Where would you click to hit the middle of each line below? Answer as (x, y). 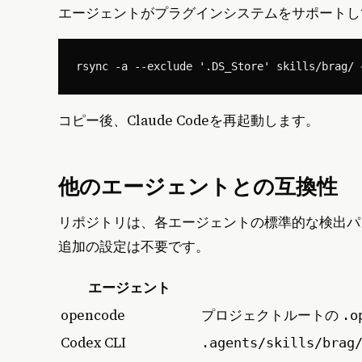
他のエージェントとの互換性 (198, 185)
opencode (93, 315)
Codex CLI (93, 342)
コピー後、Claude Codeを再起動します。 (189, 120)
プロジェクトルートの (271, 315)
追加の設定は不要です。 (134, 247)
